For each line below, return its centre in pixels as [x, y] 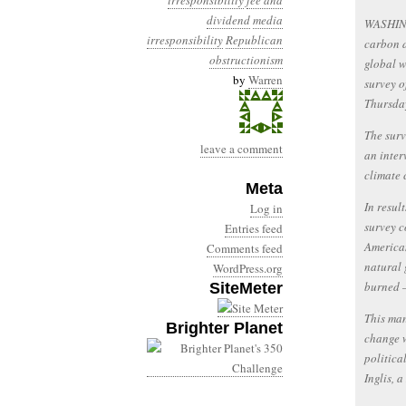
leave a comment [242, 149]
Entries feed [254, 228]
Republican [254, 40]
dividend [228, 20]
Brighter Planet [224, 328]
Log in [266, 208]
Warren [266, 80]
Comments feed [245, 248]
